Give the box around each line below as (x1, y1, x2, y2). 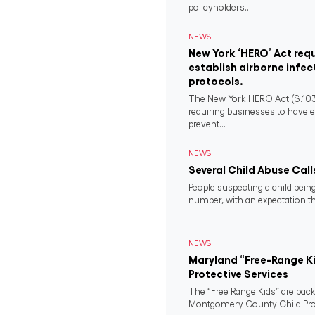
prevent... (188, 120, 226, 129)
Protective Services (188, 269, 288, 279)
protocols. (188, 76, 243, 86)
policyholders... (188, 3, 251, 12)
